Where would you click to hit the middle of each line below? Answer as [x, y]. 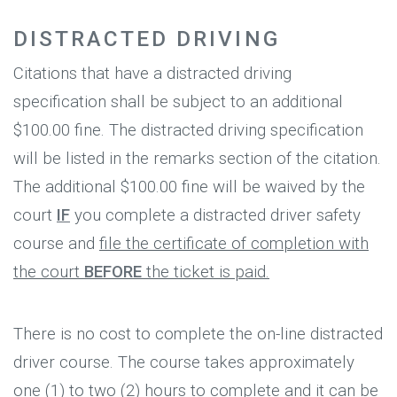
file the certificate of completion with [234, 244]
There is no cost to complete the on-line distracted [198, 334]
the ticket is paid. [206, 272]
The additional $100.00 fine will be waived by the [189, 187]
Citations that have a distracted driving [152, 74]
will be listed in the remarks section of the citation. [197, 159]
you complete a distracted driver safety [215, 216]
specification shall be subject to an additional [178, 102]
